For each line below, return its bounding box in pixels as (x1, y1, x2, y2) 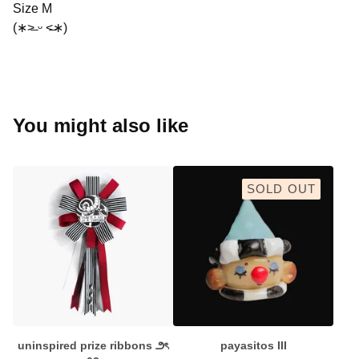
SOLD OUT (247, 183, 316, 196)
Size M (13, 2, 52, 15)
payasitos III (220, 339, 287, 352)
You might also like (13, 115, 188, 136)
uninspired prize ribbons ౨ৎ (18, 339, 168, 352)
